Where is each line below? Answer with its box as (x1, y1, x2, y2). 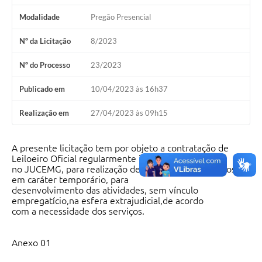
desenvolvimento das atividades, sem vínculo (12, 185, 198, 196)
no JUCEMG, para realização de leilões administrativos (12, 164, 236, 175)
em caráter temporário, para (12, 174, 129, 185)
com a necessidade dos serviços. (12, 206, 144, 217)
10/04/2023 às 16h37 (90, 84, 168, 94)
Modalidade (19, 12, 60, 22)
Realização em (19, 108, 69, 118)
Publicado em (19, 84, 65, 94)
